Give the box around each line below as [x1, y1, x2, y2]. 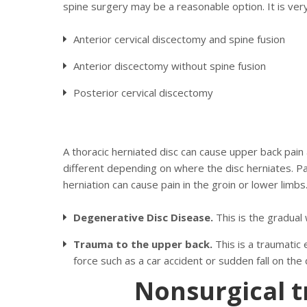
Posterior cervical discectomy [73, 86, 213, 99]
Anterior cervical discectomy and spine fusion [73, 32, 285, 46]
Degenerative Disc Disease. [73, 210, 216, 224]
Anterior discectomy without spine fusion [73, 59, 266, 73]
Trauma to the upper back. [73, 237, 212, 251]
